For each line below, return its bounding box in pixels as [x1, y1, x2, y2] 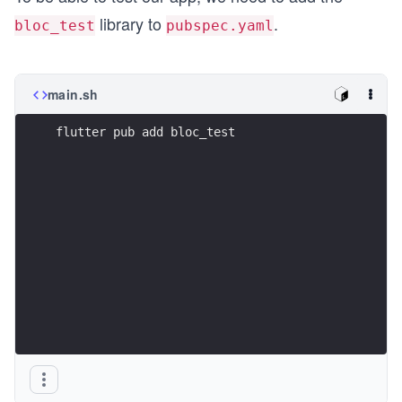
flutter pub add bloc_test [56, 124, 235, 139]
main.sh [48, 85, 99, 103]
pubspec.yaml [166, 17, 274, 34]
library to [95, 12, 166, 35]
